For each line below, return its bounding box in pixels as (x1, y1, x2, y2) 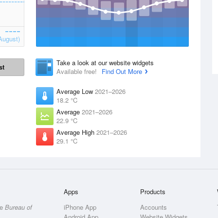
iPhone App (64, 202, 97, 212)
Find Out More (102, 67, 142, 76)
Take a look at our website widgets (56, 58, 154, 67)
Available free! (56, 67, 99, 76)
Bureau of (5, 202, 32, 212)
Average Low (56, 87, 95, 96)
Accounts (140, 202, 167, 212)
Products (140, 187, 166, 196)
